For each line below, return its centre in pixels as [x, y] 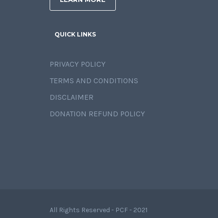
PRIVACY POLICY [78, 64]
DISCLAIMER [72, 97]
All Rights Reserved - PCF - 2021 [99, 210]
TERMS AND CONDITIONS [94, 80]
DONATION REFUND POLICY [97, 113]
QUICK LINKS [75, 34]
